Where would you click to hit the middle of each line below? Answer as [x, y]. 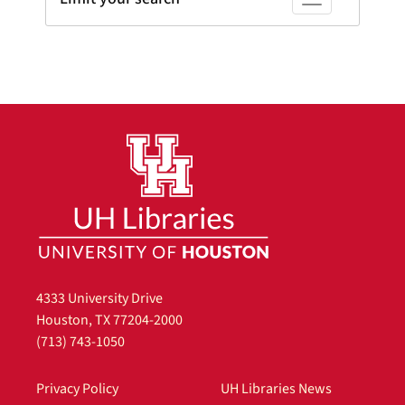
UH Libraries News [276, 388]
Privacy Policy [77, 388]
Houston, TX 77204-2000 [109, 320]
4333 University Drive [99, 298]
